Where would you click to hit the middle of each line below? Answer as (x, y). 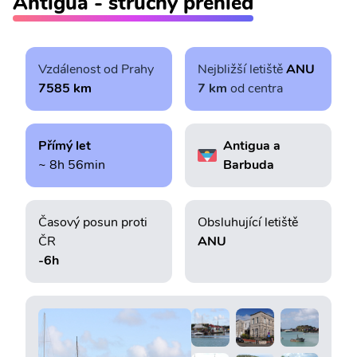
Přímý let (65, 145)
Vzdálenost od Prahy (96, 69)
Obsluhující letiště (247, 222)
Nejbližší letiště (241, 69)
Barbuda (248, 165)
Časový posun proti (93, 222)
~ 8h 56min (72, 165)
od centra (256, 88)
